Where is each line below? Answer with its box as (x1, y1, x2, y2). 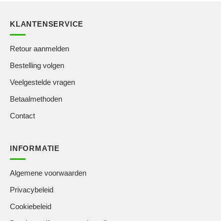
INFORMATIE (10, 144, 60, 153)
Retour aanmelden (10, 44, 69, 53)
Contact (10, 111, 35, 120)
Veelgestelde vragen (10, 78, 75, 87)
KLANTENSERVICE (10, 20, 84, 29)
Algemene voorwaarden (10, 169, 86, 178)
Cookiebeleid (10, 202, 51, 211)
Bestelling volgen (10, 61, 64, 70)
